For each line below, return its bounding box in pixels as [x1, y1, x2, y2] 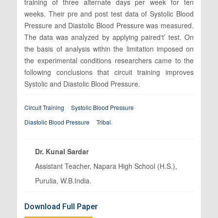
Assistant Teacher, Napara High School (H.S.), [35, 161, 177, 171]
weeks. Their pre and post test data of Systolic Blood [24, 8, 194, 18]
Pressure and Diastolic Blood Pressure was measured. [24, 20, 194, 30]
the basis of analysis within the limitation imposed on [24, 43, 194, 54]
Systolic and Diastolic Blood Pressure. [24, 78, 140, 89]
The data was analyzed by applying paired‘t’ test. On [24, 32, 194, 42]
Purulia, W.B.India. [35, 175, 91, 185]
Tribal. [96, 117, 112, 126]
